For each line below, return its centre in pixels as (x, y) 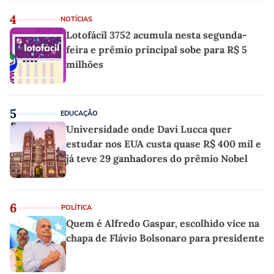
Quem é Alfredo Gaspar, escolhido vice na (163, 223)
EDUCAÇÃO (79, 113)
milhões (85, 64)
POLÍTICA (76, 207)
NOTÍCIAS (76, 19)
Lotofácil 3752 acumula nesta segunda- (157, 35)
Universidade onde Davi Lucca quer (149, 129)
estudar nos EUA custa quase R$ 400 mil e (164, 143)
